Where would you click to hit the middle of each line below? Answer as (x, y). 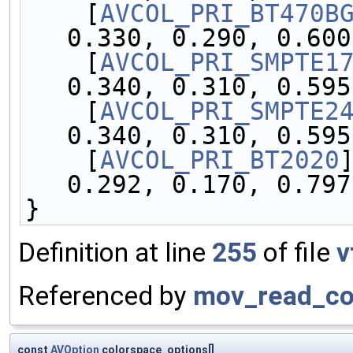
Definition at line (115, 252)
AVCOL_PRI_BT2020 (220, 160)
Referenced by (106, 295)
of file (297, 252)
